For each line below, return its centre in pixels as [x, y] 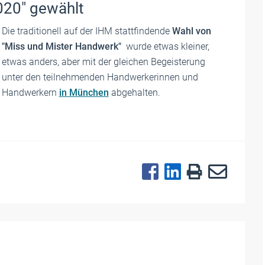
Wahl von [191, 31]
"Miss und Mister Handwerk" [61, 46]
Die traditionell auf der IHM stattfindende [87, 31]
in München [84, 92]
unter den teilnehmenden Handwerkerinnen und [100, 77]
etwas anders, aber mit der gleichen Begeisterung [103, 62]
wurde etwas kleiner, [165, 46]
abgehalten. [134, 92]
